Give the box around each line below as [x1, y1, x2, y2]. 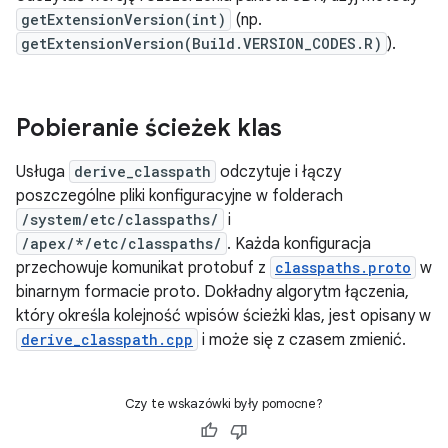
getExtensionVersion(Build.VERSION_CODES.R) [21, 34, 382, 53]
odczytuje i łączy [216, 162, 341, 182]
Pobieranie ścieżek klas [16, 113, 282, 143]
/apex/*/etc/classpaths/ [21, 234, 222, 253]
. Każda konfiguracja [227, 234, 371, 254]
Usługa [16, 162, 69, 182]
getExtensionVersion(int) [21, 10, 226, 29]
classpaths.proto [275, 258, 411, 277]
